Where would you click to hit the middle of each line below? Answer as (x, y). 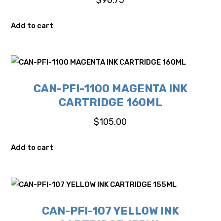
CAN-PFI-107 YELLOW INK (110, 211)
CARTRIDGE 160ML (110, 103)
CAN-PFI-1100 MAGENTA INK (110, 89)
